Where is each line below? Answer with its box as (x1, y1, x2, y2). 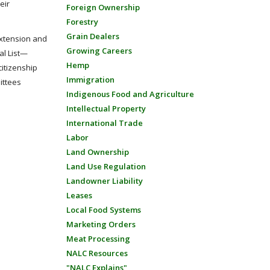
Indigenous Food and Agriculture (66, 89, 194, 99)
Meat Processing (66, 233, 130, 244)
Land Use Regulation (66, 161, 146, 172)
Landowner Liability (66, 175, 143, 186)
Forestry (66, 16, 98, 27)
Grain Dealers (66, 31, 119, 42)
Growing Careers (66, 45, 132, 56)
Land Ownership (66, 146, 129, 157)
